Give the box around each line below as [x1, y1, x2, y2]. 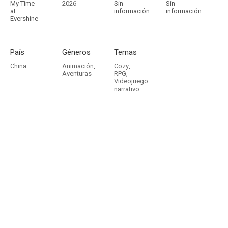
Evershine [10, 15, 38, 22]
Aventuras [62, 70, 92, 77]
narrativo [114, 85, 139, 93]
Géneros [62, 48, 91, 57]
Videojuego [114, 77, 148, 85]
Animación [62, 62, 94, 70]
